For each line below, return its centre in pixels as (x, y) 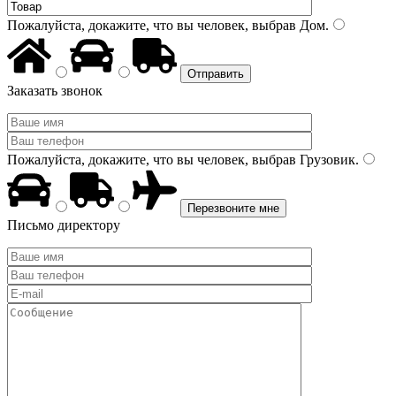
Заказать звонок (55, 91)
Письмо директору (64, 225)
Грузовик (326, 160)
